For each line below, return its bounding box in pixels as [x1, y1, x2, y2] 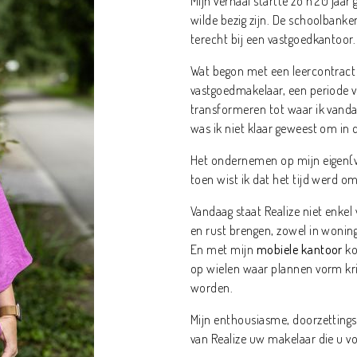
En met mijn [190, 241, 257, 258]
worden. [190, 280, 233, 296]
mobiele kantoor [256, 241, 343, 258]
